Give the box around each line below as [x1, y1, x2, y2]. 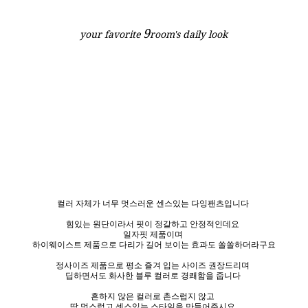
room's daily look [150, 27, 228, 41]
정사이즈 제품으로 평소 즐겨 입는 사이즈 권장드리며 [56, 260, 252, 270]
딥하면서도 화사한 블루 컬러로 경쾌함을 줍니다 [65, 270, 243, 280]
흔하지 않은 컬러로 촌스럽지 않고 [91, 291, 217, 301]
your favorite [80, 27, 144, 41]
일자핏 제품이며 [122, 229, 185, 239]
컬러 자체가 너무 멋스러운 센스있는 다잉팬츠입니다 [56, 198, 251, 208]
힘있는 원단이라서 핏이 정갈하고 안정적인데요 [66, 219, 242, 229]
